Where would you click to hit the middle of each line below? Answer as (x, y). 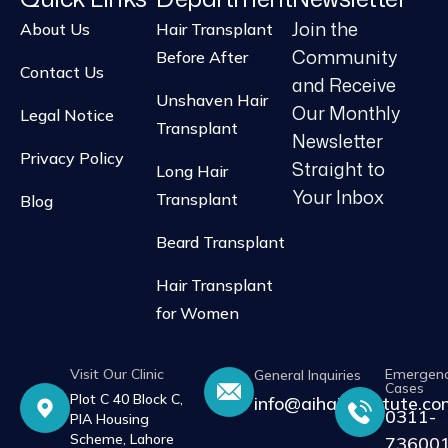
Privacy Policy (72, 158)
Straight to (338, 169)
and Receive (344, 85)
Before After (202, 57)
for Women (197, 313)
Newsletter (337, 141)
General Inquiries (307, 374)
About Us (55, 29)
